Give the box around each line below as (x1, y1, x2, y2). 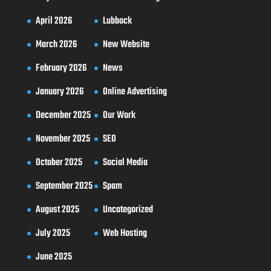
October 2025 (35, 154, 82, 171)
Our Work (102, 107, 135, 123)
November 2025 (35, 131, 90, 147)
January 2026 (35, 83, 83, 100)
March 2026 (35, 36, 77, 53)
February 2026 (35, 60, 87, 76)
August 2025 (35, 201, 79, 218)
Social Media (102, 154, 148, 171)
